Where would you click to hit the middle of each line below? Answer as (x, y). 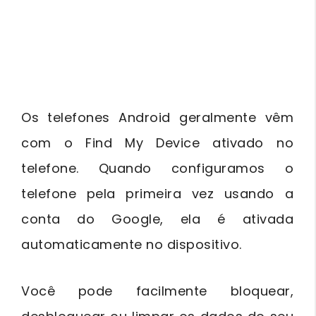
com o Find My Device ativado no (157, 142)
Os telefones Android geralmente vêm (157, 117)
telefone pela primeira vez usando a (157, 193)
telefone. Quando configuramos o (157, 168)
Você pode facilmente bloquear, (157, 291)
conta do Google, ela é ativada (157, 219)
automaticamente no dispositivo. (132, 244)
